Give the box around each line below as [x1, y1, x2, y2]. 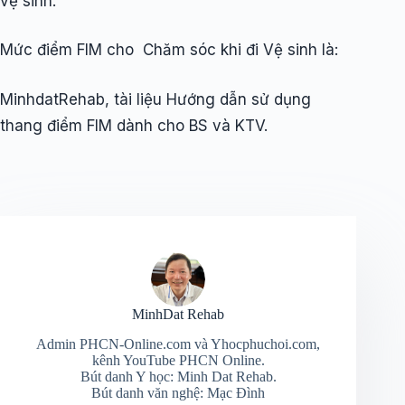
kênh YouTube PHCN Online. [91, 352, 265, 368]
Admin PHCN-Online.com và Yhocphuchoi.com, [36, 335, 321, 352]
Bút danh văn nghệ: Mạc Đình [91, 384, 266, 400]
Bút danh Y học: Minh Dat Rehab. [80, 368, 277, 384]
